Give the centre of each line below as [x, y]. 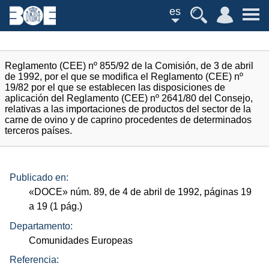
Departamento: [41, 226]
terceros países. [38, 131]
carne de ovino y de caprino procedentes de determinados [128, 120]
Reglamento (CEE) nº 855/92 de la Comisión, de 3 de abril [129, 66]
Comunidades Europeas [81, 240]
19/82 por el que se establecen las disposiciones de [115, 87]
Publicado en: [39, 178]
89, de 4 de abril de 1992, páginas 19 [172, 192]
